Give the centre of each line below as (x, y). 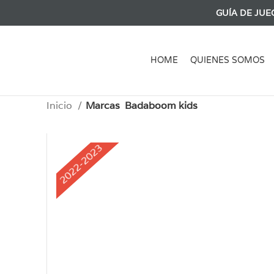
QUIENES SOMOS (228, 60)
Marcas (103, 106)
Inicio (61, 106)
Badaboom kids (161, 106)
